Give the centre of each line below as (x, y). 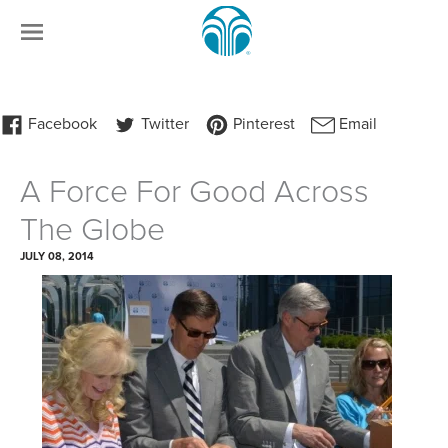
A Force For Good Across (194, 192)
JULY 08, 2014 (57, 256)
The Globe (92, 230)
